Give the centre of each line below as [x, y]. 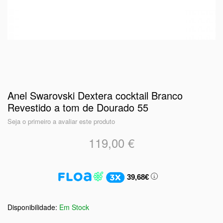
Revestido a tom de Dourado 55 [78, 107]
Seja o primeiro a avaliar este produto [61, 121]
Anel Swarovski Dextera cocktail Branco [95, 95]
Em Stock [74, 207]
